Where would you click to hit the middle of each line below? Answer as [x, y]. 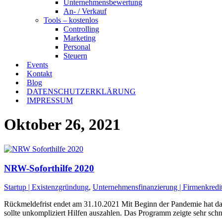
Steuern [75, 56]
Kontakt [39, 74]
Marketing [80, 38]
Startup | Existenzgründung [46, 187]
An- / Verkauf [85, 11]
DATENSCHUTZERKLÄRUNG [81, 91]
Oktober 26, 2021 [62, 125]
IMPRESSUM [50, 100]
